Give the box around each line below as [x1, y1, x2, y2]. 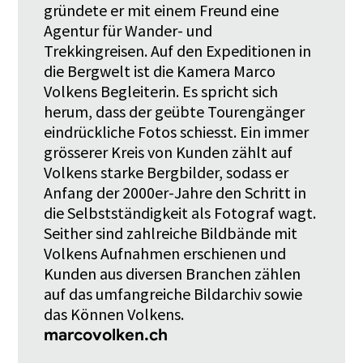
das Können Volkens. [44, 303, 185, 324]
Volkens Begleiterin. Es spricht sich [44, 80, 279, 101]
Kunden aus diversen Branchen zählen [44, 263, 301, 284]
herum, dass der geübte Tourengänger [44, 100, 305, 122]
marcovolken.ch [44, 324, 169, 345]
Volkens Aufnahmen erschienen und [44, 242, 287, 263]
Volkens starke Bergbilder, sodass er [44, 161, 289, 182]
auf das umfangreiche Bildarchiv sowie [44, 283, 303, 304]
